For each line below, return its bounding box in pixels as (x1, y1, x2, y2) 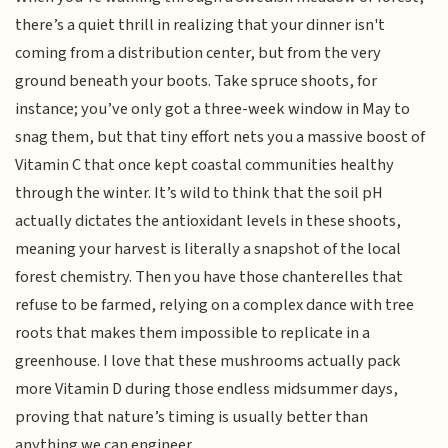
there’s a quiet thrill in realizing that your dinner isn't (15, 13, 386, 38)
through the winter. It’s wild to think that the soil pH (15, 181, 384, 206)
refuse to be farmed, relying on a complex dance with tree (15, 293, 415, 318)
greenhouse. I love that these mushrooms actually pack (15, 349, 402, 374)
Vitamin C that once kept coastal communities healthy (15, 153, 395, 178)
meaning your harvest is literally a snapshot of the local (15, 237, 402, 262)
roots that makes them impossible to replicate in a (15, 321, 371, 346)
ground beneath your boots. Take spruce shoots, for (15, 69, 378, 94)
